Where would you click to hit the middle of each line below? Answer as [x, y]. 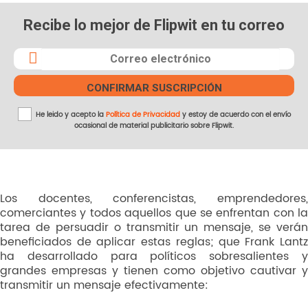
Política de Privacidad [143, 114]
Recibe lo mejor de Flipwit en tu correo [154, 25]
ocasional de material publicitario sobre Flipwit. [154, 125]
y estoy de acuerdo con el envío [235, 114]
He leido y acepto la [69, 114]
